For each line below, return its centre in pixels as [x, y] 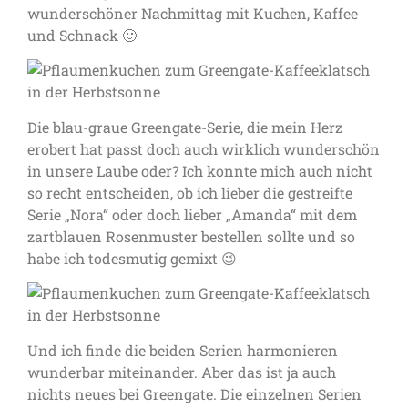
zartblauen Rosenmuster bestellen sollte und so [191, 236]
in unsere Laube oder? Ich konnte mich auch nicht [200, 170]
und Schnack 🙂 [82, 35]
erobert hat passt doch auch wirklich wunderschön [204, 148]
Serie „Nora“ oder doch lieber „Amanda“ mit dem [192, 214]
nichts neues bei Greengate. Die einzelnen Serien [194, 393]
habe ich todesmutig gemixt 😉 [132, 258]
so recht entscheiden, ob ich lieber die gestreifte [190, 192]
